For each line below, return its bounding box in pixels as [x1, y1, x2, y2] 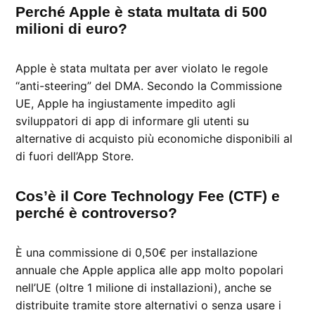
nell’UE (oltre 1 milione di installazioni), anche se [15, 280, 272, 295]
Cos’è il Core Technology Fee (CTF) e [15, 187, 281, 204]
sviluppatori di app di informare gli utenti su [15, 113, 250, 128]
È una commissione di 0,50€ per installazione [15, 245, 258, 259]
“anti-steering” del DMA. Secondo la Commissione [15, 78, 283, 93]
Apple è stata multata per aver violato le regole [15, 60, 269, 75]
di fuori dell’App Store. [15, 148, 134, 163]
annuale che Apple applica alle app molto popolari [15, 262, 284, 277]
